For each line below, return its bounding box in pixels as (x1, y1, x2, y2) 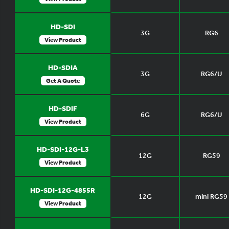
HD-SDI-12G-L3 (36, 145, 89, 154)
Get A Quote (45, 77, 80, 84)
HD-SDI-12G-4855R (30, 186, 95, 195)
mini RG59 (195, 192, 227, 201)
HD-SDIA (48, 63, 78, 72)
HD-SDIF (48, 104, 77, 113)
